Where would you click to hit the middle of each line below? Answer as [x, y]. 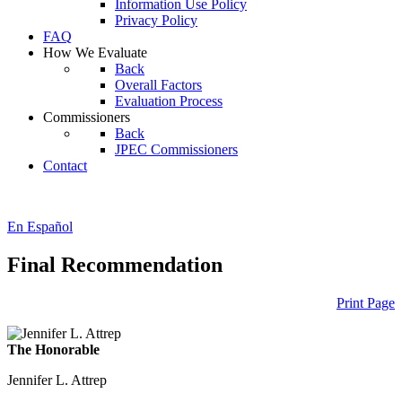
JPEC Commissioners [176, 149]
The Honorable [53, 349]
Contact [65, 166]
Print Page [366, 302]
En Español [40, 227]
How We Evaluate [95, 52]
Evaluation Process [169, 101]
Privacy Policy [156, 20]
